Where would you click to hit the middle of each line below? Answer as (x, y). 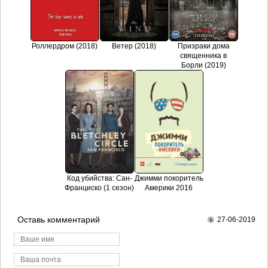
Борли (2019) (203, 65)
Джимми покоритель (169, 178)
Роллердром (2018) (65, 46)
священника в (203, 55)
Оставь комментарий (59, 219)
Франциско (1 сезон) (99, 188)
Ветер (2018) (134, 46)
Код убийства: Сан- (99, 178)
